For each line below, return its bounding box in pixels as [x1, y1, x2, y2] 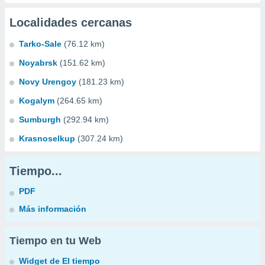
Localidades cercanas [9, 16, 132, 29]
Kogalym [19, 96, 54, 105]
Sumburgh [19, 115, 61, 124]
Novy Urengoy [19, 77, 76, 86]
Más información [19, 204, 86, 214]
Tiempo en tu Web [9, 235, 101, 247]
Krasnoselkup [19, 134, 75, 143]
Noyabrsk [19, 58, 57, 67]
